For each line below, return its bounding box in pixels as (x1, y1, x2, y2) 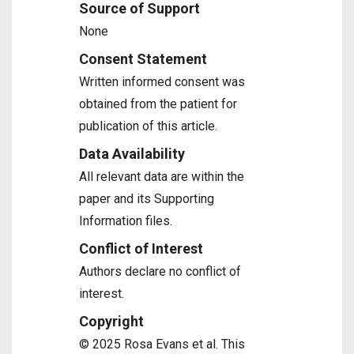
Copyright (79, 313, 144, 330)
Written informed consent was (79, 74, 245, 89)
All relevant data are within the (79, 169, 244, 184)
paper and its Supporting (79, 191, 214, 206)
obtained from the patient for (79, 96, 237, 111)
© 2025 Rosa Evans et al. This (79, 337, 245, 352)
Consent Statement (79, 51, 207, 67)
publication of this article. (79, 119, 217, 134)
